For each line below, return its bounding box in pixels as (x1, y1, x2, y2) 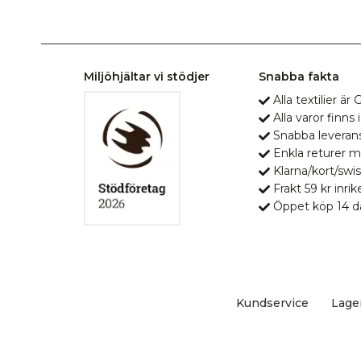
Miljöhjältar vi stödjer (84, 69, 210, 84)
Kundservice (235, 296, 309, 310)
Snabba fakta (258, 69, 339, 84)
